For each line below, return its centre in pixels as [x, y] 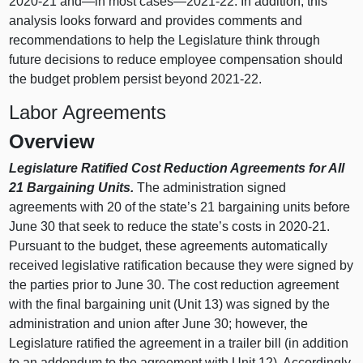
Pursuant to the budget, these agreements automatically [169, 246]
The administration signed [210, 188]
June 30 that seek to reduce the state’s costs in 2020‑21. [170, 227]
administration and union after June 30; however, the [159, 324]
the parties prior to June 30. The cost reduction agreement [174, 285]
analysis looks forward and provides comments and [156, 21]
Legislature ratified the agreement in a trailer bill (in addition [179, 344]
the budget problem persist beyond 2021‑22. [136, 79]
